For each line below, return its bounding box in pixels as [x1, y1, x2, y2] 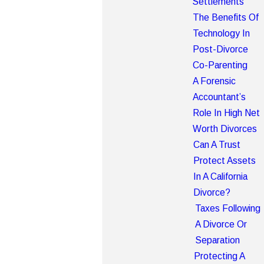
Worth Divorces [193, 124, 258, 134]
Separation [194, 235, 240, 246]
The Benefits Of [193, 12, 259, 23]
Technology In [193, 28, 250, 39]
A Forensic [193, 76, 236, 87]
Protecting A [193, 251, 245, 262]
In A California [193, 171, 248, 182]
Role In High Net [193, 108, 260, 118]
